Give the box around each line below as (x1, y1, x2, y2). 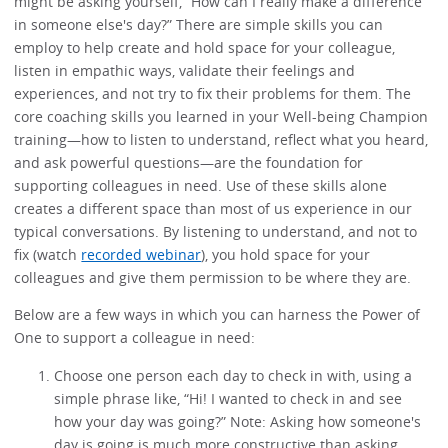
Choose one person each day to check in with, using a (54, 365, 413, 385)
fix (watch (14, 244, 82, 264)
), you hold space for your (201, 244, 371, 264)
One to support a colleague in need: (14, 328, 256, 348)
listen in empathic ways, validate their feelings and (14, 60, 356, 80)
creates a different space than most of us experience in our (14, 198, 413, 218)
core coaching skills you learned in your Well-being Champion (14, 106, 429, 126)
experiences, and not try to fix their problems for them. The (14, 83, 412, 103)
